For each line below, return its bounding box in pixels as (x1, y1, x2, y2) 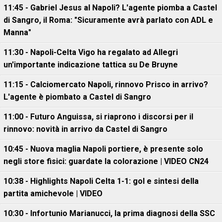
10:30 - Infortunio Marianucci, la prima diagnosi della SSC (3, 209, 215, 218)
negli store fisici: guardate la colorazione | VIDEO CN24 (3, 157, 209, 166)
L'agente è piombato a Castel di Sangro (3, 92, 151, 102)
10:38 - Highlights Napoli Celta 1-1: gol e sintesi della (3, 176, 199, 186)
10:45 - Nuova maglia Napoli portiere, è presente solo (3, 144, 203, 154)
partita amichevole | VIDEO (3, 189, 103, 198)
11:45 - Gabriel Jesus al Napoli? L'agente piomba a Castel (3, 3, 217, 12)
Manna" (3, 28, 31, 37)
